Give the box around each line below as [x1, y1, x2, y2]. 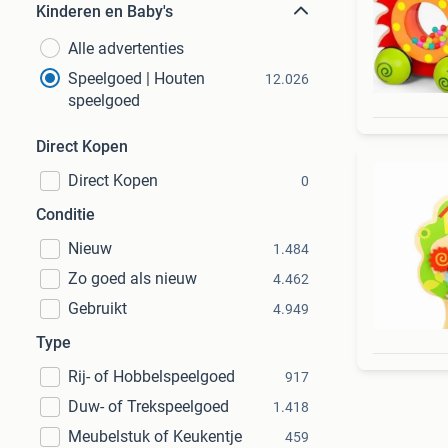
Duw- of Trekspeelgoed [68, 397, 229, 416]
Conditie [36, 205, 95, 224]
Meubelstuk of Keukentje [68, 427, 242, 446]
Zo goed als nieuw [68, 269, 197, 288]
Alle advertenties [68, 39, 184, 58]
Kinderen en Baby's [36, 2, 173, 21]
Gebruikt [68, 299, 127, 318]
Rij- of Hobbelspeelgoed [68, 367, 235, 386]
